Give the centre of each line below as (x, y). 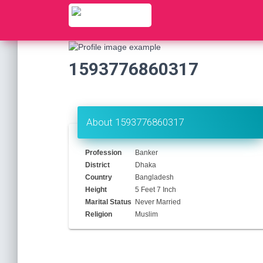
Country (99, 178)
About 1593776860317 (135, 122)
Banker (147, 153)
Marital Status (109, 202)
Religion (99, 215)
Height (96, 190)
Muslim (147, 215)
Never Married (158, 202)
